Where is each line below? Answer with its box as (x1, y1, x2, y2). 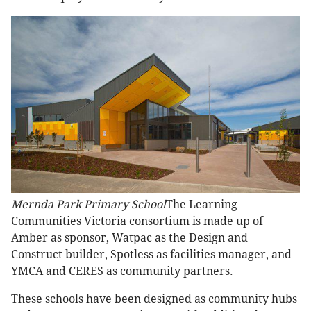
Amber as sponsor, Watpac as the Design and (11, 231, 248, 245)
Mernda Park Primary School (11, 198, 166, 212)
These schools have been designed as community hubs (11, 292, 297, 306)
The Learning (166, 198, 237, 212)
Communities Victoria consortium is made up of (11, 215, 263, 228)
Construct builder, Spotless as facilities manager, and (11, 248, 292, 262)
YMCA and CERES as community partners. (11, 264, 233, 278)
